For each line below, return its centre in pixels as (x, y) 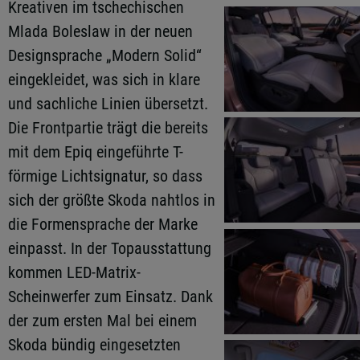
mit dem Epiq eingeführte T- (96, 152)
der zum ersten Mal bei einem (102, 321)
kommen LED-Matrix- (74, 272)
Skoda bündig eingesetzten (94, 345)
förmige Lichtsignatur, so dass (105, 176)
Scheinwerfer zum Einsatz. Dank (110, 297)
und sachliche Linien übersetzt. (108, 104)
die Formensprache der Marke (103, 224)
